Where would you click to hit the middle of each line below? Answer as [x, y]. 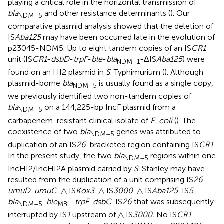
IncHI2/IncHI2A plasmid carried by [71, 168]
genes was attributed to [158, 131]
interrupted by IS [37, 215]
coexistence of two [44, 131]
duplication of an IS [42, 144]
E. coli [161, 120]
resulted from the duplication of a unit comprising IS [101, 179]
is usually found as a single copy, [155, 83]
